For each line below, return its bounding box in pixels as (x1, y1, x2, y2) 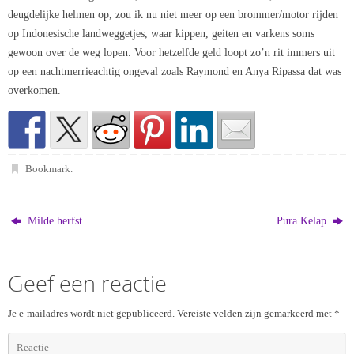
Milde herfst (24, 214, 83, 228)
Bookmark (24, 163, 70, 175)
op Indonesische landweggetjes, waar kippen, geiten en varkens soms (8, 26, 314, 40)
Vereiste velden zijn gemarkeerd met (177, 307, 334, 320)
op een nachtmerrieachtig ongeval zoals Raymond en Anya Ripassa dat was (8, 64, 341, 77)
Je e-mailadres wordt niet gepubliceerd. (8, 307, 175, 320)
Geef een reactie (8, 269, 167, 299)
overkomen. (8, 83, 61, 96)
